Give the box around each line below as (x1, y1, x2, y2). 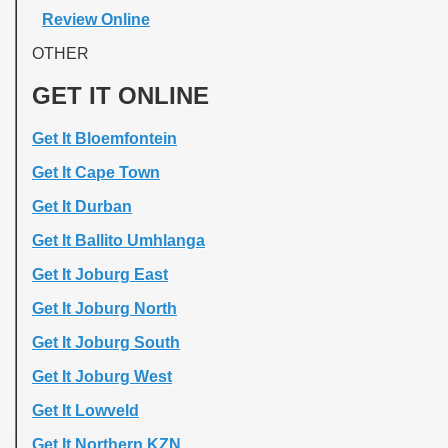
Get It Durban (32, 198, 132, 216)
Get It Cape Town (32, 164, 160, 182)
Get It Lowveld (32, 402, 139, 420)
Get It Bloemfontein (32, 130, 177, 148)
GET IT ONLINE (32, 82, 209, 110)
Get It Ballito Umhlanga (32, 232, 205, 250)
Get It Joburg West (32, 368, 172, 386)
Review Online (42, 10, 150, 28)
